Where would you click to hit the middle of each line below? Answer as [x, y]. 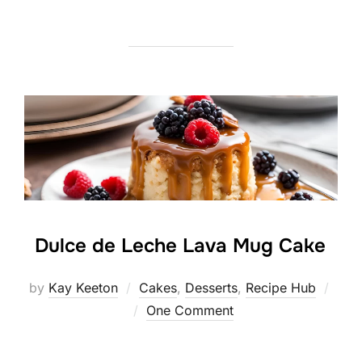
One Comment [189, 311]
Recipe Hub [281, 288]
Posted [149, 310]
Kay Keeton [83, 288]
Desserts [211, 288]
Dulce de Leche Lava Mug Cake [180, 246]
